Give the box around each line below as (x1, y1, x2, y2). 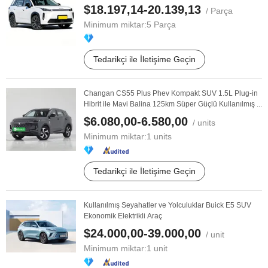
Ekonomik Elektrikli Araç (84, 212, 162, 220)
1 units (147, 132, 172, 141)
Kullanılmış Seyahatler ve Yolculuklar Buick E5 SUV (84, 201, 251, 209)
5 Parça (147, 20, 176, 29)
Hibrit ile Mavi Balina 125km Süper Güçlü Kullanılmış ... (84, 100, 262, 108)
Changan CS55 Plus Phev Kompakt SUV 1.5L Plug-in (84, 89, 258, 98)
